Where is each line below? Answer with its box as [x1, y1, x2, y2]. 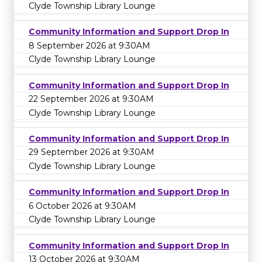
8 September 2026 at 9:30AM [29, 40, 150, 51]
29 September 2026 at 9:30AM [29, 147, 154, 158]
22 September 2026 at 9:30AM [29, 94, 154, 105]
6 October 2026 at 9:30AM [29, 200, 136, 211]
